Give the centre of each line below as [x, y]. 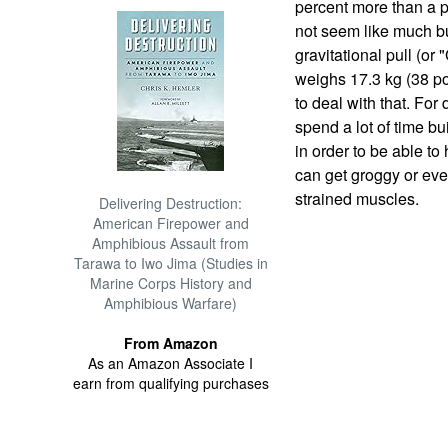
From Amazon [170, 343]
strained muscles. [356, 198]
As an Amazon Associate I [171, 363]
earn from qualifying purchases [170, 383]
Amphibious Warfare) [171, 303]
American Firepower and [170, 223]
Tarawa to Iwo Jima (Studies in [170, 263]
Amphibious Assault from [171, 243]
